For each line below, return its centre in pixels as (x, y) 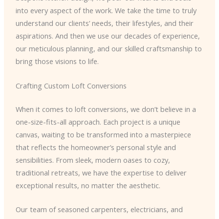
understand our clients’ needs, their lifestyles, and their (104, 23)
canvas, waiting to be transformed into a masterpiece (103, 134)
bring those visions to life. (57, 61)
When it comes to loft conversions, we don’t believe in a (106, 109)
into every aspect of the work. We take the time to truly (106, 11)
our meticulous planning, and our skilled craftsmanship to (109, 49)
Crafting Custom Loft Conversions (71, 85)
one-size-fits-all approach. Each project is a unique (98, 121)
